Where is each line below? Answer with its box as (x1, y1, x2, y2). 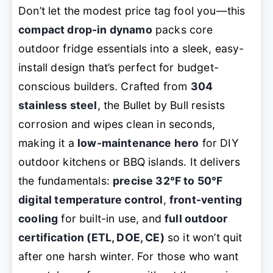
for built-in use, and (58, 212, 165, 225)
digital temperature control (18, 193, 163, 207)
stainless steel (18, 99, 97, 112)
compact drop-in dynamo (18, 23, 152, 37)
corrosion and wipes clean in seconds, (18, 118, 216, 131)
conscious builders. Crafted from (18, 80, 191, 93)
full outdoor (165, 212, 228, 225)
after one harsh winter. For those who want (18, 250, 239, 263)
